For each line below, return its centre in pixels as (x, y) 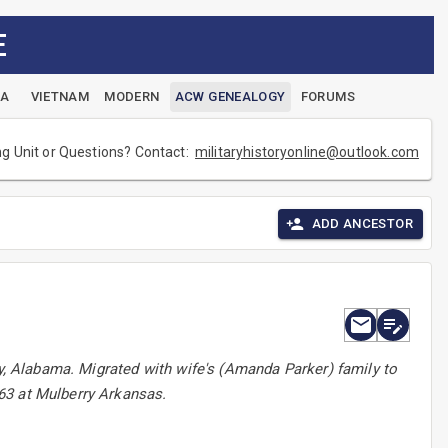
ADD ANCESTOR (362, 223)
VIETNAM (60, 96)
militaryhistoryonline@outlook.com (307, 152)
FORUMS (327, 96)
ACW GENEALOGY (230, 96)
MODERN (132, 96)
